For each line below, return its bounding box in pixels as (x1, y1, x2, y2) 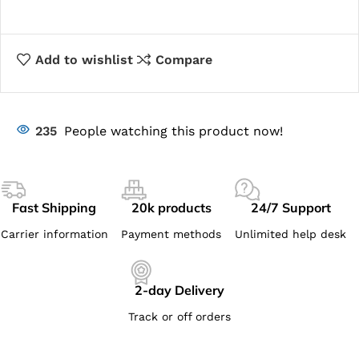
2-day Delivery (135, 281, 224, 298)
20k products (131, 199, 212, 216)
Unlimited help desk (235, 227, 347, 240)
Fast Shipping (12, 199, 97, 216)
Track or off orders (128, 309, 231, 323)
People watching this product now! (64, 123, 283, 139)
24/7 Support (250, 199, 331, 216)
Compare (155, 52, 212, 67)
